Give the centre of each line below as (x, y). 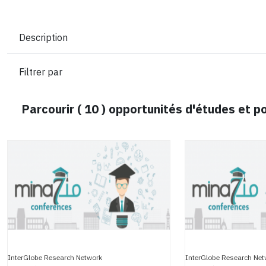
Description (43, 38)
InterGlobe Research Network (55, 258)
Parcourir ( (53, 109)
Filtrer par (41, 72)
